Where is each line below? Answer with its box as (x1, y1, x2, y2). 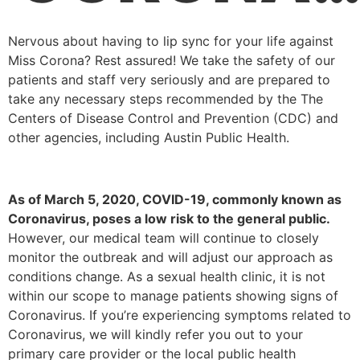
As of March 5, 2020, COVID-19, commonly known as (8, 190, 342, 207)
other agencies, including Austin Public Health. (8, 129, 289, 145)
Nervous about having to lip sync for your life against (8, 33, 333, 49)
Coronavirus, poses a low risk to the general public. (8, 210, 329, 227)
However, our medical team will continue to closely (8, 229, 319, 246)
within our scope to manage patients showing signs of (8, 287, 338, 304)
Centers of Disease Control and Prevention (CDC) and (8, 110, 338, 126)
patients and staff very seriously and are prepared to (8, 72, 330, 88)
